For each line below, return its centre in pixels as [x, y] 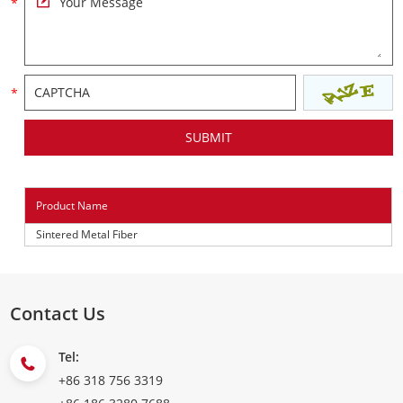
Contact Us [58, 314]
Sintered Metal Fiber [87, 235]
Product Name [72, 206]
